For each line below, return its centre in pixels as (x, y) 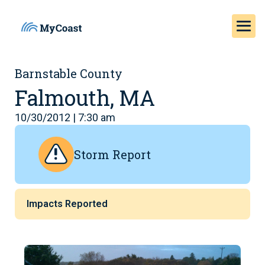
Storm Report (112, 154)
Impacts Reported (67, 204)
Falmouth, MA (85, 98)
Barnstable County (69, 73)
